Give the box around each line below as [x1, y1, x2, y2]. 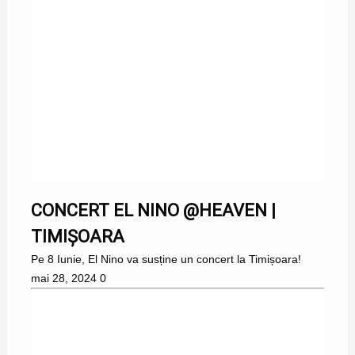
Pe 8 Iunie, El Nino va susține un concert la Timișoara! [30, 253, 301, 266]
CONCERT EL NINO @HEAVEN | [30, 200, 276, 221]
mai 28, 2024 [30, 272, 97, 285]
